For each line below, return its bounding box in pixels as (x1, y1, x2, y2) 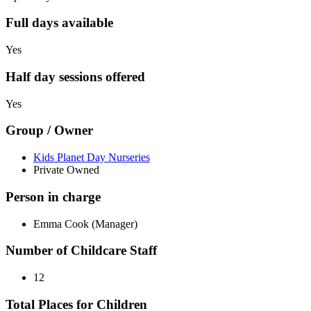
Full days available (6, 15, 113, 31)
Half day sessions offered (6, 69, 145, 84)
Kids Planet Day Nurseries (33, 151, 150, 164)
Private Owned (33, 164, 99, 176)
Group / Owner (6, 123, 93, 138)
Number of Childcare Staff (6, 243, 157, 258)
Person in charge (6, 189, 101, 204)
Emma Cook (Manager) (33, 217, 137, 230)
